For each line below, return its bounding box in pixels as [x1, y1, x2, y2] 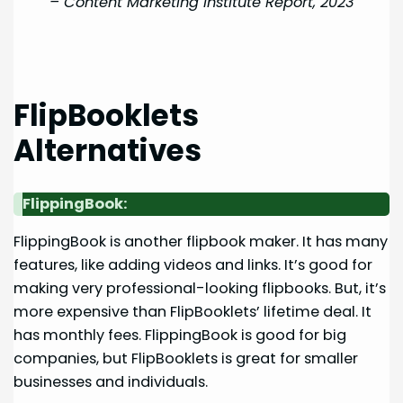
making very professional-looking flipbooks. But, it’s [13, 277, 387, 299]
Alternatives [13, 130, 202, 171]
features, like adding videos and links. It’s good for [13, 254, 373, 275]
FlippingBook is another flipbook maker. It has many [13, 230, 389, 252]
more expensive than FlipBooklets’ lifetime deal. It [13, 300, 372, 322]
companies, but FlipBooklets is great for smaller [13, 347, 359, 369]
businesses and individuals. [13, 371, 209, 392]
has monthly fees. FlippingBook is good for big [13, 324, 347, 345]
